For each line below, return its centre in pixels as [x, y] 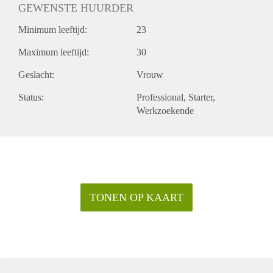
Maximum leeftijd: [54, 52]
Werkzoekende [165, 110]
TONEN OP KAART [136, 197]
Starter [200, 97]
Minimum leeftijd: [53, 29]
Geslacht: [36, 74]
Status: [31, 97]
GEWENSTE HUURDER [76, 8]
